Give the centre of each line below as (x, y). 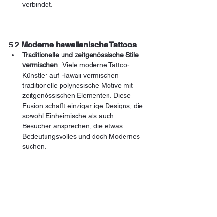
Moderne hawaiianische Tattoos (79, 45)
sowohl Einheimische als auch (69, 116)
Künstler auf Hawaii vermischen (71, 75)
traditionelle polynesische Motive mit (78, 85)
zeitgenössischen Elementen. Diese (77, 95)
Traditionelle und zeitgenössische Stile (81, 54)
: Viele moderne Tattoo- (94, 65)
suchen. (34, 146)
